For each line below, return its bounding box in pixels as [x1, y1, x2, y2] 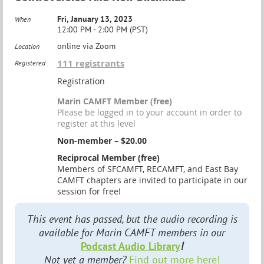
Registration [57, 75, 105, 87]
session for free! [57, 186, 121, 197]
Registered [15, 58, 45, 67]
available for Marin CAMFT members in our [39, 226, 225, 239]
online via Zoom [57, 41, 115, 51]
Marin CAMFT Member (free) [57, 95, 172, 107]
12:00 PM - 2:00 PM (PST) [57, 24, 148, 35]
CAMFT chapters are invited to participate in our [57, 174, 247, 186]
